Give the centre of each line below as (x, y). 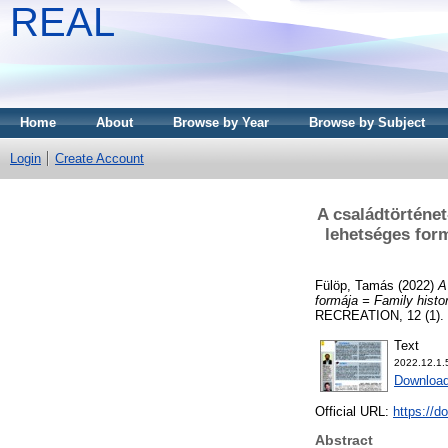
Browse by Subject (367, 122)
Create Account (99, 158)
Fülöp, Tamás (354, 285)
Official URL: (354, 412)
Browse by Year (221, 122)
